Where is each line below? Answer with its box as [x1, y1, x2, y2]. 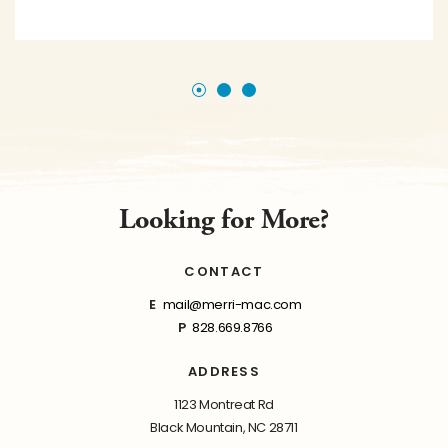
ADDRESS [187, 361, 261, 381]
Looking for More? [119, 201, 329, 238]
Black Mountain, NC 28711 [150, 417, 298, 437]
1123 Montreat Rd [174, 394, 274, 414]
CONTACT [184, 261, 264, 281]
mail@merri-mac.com [162, 294, 302, 314]
